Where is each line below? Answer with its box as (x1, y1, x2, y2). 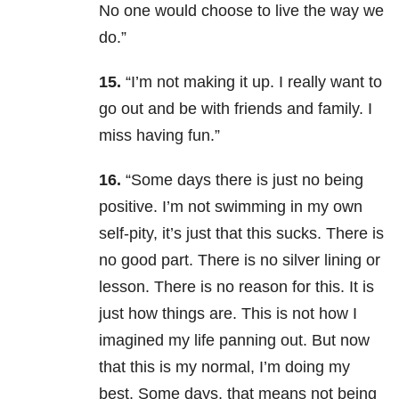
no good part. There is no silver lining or (99, 251, 380, 270)
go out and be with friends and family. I (99, 100, 372, 118)
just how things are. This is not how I (99, 305, 357, 323)
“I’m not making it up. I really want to (121, 73, 382, 92)
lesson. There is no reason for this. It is (99, 278, 374, 297)
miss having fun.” (99, 126, 220, 145)
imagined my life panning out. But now (99, 331, 370, 350)
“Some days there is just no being (121, 171, 363, 190)
